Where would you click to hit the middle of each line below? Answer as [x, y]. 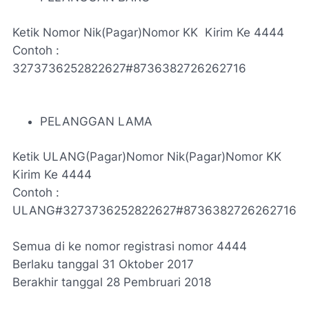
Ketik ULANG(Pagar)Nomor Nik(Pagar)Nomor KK [147, 157]
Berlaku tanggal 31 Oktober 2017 [103, 264]
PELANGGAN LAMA [96, 121]
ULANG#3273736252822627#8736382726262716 [154, 210]
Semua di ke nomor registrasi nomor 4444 [130, 246]
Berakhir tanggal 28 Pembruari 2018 [112, 282]
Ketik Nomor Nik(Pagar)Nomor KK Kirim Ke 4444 [148, 32]
